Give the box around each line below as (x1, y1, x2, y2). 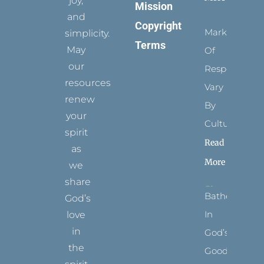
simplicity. (65, 27, 110, 39)
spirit (65, 126, 88, 138)
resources (65, 77, 111, 88)
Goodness (204, 245, 248, 256)
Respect (204, 62, 240, 74)
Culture (204, 117, 238, 129)
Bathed (204, 190, 237, 202)
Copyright (134, 19, 181, 32)
